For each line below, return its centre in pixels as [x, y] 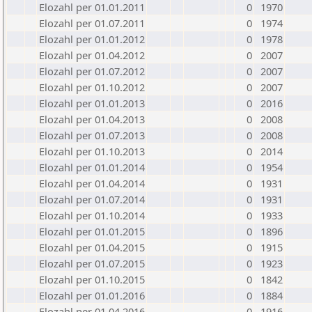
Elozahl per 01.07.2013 [92, 135]
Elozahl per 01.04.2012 [92, 55]
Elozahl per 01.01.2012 [92, 39]
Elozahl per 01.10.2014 [92, 215]
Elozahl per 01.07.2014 [92, 199]
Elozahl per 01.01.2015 [92, 231]
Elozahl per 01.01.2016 [92, 295]
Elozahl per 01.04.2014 [92, 183]
